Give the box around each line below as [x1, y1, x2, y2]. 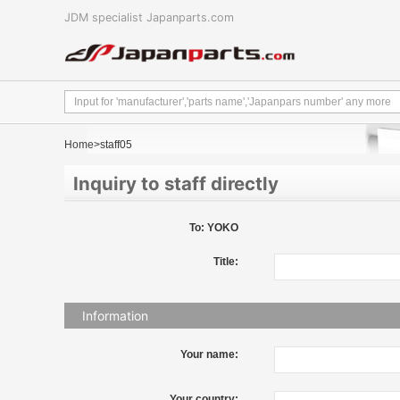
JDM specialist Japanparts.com [64, 10, 234, 24]
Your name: [179, 348, 238, 362]
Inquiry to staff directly [73, 172, 279, 196]
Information [82, 308, 148, 324]
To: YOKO [188, 221, 238, 235]
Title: [212, 255, 238, 269]
